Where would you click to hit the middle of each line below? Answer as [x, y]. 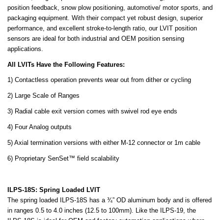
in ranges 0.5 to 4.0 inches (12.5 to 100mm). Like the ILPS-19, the [102, 210]
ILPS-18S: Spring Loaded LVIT [54, 190]
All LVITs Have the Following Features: [66, 65]
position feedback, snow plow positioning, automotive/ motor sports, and [110, 8]
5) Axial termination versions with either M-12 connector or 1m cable [104, 143]
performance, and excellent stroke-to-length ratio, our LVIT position [102, 28]
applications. [25, 49]
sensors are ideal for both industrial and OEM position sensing [96, 39]
